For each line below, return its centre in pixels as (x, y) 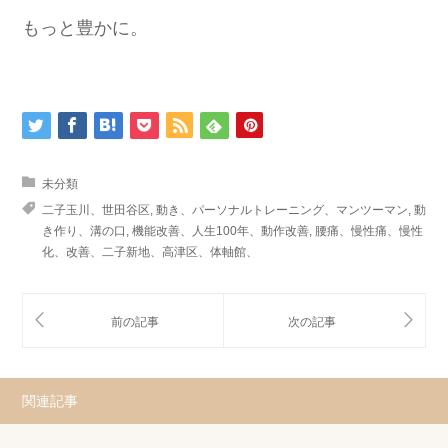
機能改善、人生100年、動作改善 (220, 230)
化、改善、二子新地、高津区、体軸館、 (150, 251)
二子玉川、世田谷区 (96, 209)
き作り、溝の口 (84, 230)
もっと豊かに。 (85, 27)
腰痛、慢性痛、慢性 (369, 230)
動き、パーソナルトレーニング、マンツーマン (282, 209)
